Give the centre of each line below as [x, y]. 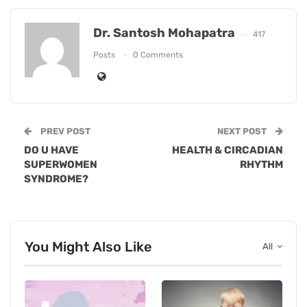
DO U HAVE [51, 150]
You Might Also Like [88, 247]
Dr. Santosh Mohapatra [164, 33]
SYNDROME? [56, 179]
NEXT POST [243, 132]
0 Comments [158, 54]
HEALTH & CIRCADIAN [228, 150]
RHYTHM [261, 165]
